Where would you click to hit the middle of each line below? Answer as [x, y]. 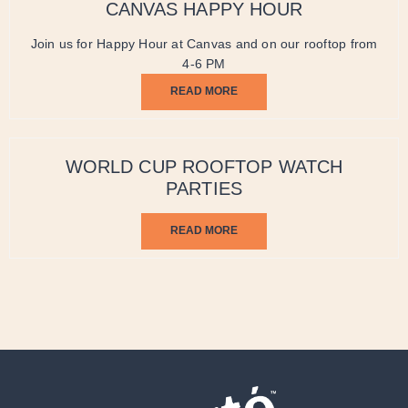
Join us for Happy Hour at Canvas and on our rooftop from [204, 44]
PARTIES [204, 189]
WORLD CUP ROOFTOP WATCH [204, 167]
